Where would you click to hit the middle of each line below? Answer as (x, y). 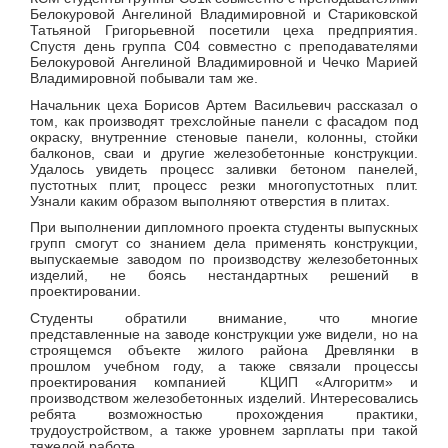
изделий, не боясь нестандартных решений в (224, 275)
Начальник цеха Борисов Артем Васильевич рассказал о (224, 104)
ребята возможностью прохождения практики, (224, 414)
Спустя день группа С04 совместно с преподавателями (224, 46)
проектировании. (85, 291)
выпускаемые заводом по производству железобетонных (224, 259)
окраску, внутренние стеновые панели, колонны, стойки (224, 136)
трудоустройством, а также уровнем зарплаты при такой (224, 430)
